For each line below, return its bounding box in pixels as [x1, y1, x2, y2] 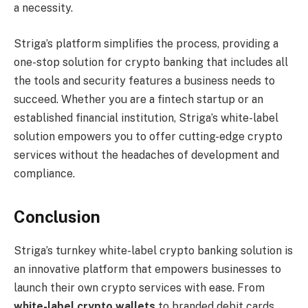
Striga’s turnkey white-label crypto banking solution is [14, 243, 293, 257]
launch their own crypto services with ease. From [14, 280, 265, 294]
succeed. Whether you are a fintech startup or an [14, 92, 263, 106]
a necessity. [14, 1, 73, 15]
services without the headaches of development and [14, 148, 279, 162]
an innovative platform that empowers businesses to [14, 262, 281, 276]
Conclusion [14, 206, 100, 226]
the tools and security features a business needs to [14, 74, 275, 87]
